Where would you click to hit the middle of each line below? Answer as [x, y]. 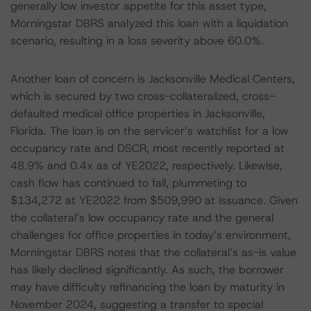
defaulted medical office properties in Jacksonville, [138, 114]
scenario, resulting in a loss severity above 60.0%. [137, 41]
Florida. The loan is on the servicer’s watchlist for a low [150, 131]
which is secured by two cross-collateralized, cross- [143, 96]
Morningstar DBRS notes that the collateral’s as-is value [153, 252]
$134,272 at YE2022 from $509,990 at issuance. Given [154, 200]
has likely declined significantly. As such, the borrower [147, 270]
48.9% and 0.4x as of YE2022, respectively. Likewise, [146, 166]
